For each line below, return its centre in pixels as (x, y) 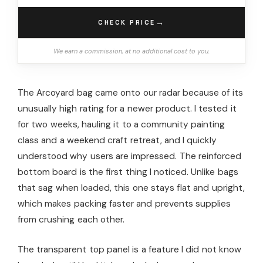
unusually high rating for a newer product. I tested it (127, 108)
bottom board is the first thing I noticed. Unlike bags (128, 172)
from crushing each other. (71, 219)
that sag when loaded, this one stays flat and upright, (131, 188)
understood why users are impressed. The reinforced (129, 156)
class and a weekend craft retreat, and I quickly (117, 140)
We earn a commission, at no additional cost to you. (131, 51)
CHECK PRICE (127, 23)
